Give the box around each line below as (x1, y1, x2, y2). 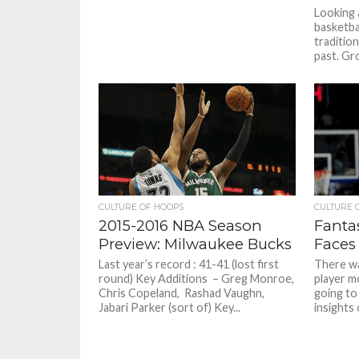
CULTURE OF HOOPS (99, 202, 184, 212)
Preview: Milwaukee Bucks (99, 235, 292, 253)
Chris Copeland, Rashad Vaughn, (99, 286, 265, 300)
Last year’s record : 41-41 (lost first (99, 257, 280, 271)
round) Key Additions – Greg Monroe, (99, 272, 295, 285)
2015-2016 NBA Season (99, 216, 263, 235)
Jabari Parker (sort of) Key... (99, 301, 241, 314)
